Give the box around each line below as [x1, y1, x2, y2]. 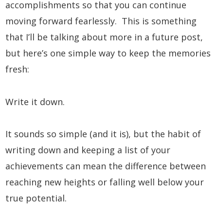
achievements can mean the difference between [5, 160, 206, 172]
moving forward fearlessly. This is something [5, 15, 197, 27]
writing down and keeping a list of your [5, 144, 171, 156]
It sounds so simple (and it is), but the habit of [5, 127, 201, 140]
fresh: [5, 63, 30, 75]
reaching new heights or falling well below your [5, 176, 204, 188]
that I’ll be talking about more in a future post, [5, 31, 203, 43]
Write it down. [5, 95, 65, 108]
